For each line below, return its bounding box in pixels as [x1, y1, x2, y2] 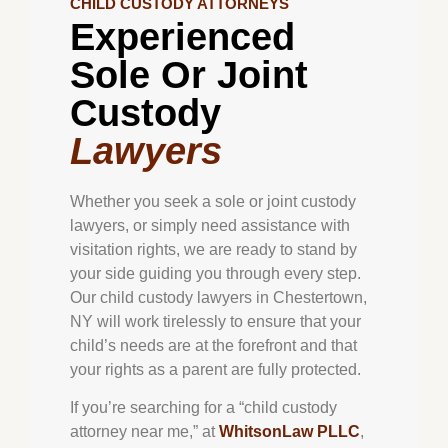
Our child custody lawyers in [70, 288, 273, 306]
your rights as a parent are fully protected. [70, 360, 361, 378]
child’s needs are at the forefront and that [70, 336, 357, 354]
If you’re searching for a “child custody [70, 399, 337, 417]
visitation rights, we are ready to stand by [70, 240, 357, 258]
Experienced [70, 15, 295, 58]
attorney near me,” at [70, 423, 219, 441]
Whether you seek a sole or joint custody [70, 192, 356, 210]
